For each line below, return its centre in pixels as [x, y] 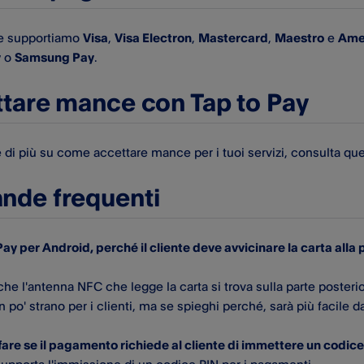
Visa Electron [153, 37]
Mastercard [233, 37]
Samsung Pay [54, 57]
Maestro [299, 37]
